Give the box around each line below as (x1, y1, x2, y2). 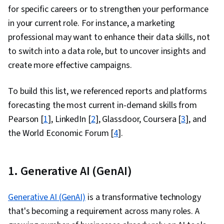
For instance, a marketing (79, 17, 175, 30)
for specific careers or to (8, 3, 100, 16)
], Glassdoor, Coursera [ (95, 113, 181, 126)
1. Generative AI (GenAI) (8, 162, 132, 180)
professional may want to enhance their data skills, (8, 31, 197, 44)
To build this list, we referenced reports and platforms (8, 85, 207, 98)
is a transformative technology (85, 191, 201, 204)
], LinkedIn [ (48, 113, 91, 126)
